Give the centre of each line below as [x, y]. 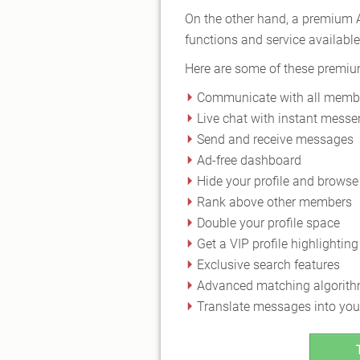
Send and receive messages [275, 139]
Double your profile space [268, 223]
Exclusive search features [268, 264]
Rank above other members [274, 202]
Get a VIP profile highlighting [278, 243]
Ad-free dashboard [249, 160]
